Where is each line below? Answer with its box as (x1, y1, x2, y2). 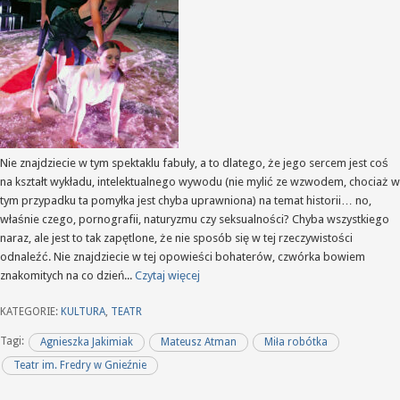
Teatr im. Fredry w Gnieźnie (13, 358, 147, 371)
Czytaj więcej (135, 269, 200, 283)
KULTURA (61, 305, 105, 319)
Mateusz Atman (161, 335, 237, 348)
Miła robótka (263, 335, 328, 348)
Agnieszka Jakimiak (40, 335, 134, 348)
